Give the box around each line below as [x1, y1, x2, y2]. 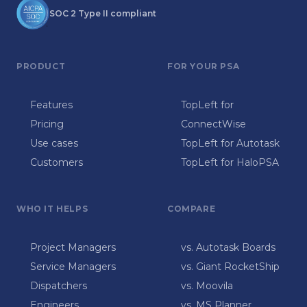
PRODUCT [16, 61, 66, 72]
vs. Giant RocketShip [181, 260, 280, 273]
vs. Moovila [181, 280, 233, 293]
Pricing [30, 118, 64, 131]
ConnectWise [181, 118, 246, 131]
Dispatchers [30, 280, 87, 293]
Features [30, 99, 73, 112]
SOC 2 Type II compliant [49, 8, 156, 19]
